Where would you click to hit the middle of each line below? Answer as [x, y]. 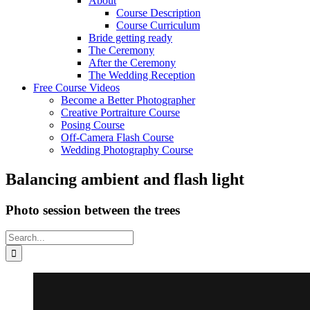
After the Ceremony [132, 62]
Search [20, 236]
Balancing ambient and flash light [125, 179]
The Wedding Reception [142, 75]
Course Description [158, 12]
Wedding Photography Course [127, 149]
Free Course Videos [76, 87]
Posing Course [93, 125]
